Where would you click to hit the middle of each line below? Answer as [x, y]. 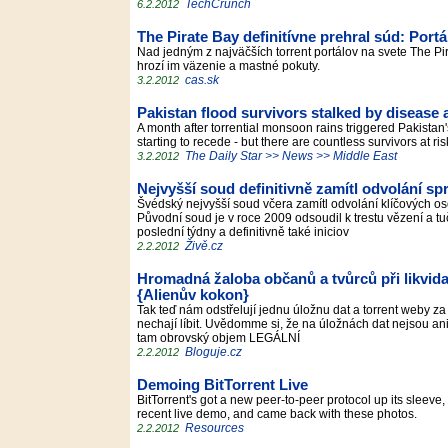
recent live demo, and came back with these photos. [280, 414]
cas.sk [202, 80]
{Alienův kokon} [193, 295]
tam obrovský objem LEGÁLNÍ [221, 338]
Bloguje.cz [213, 352]
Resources [216, 428]
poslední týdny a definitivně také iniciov [246, 232]
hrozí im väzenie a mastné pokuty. [231, 66]
